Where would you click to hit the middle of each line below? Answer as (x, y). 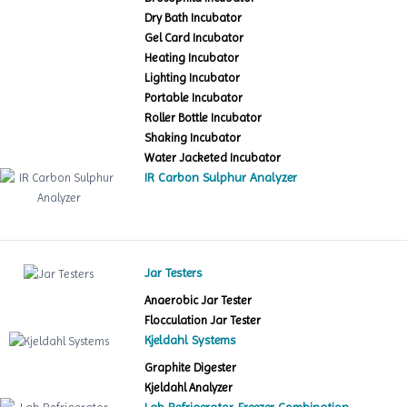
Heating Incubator (192, 58)
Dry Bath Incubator (194, 18)
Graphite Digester (191, 368)
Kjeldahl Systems (190, 340)
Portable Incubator (194, 98)
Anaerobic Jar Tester (199, 301)
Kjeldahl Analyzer (189, 388)
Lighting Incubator (193, 78)
